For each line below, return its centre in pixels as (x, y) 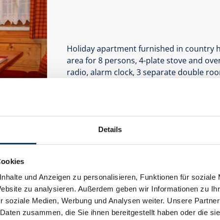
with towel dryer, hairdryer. (117, 84)
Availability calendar (108, 123)
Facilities (85, 109)
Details (110, 129)
